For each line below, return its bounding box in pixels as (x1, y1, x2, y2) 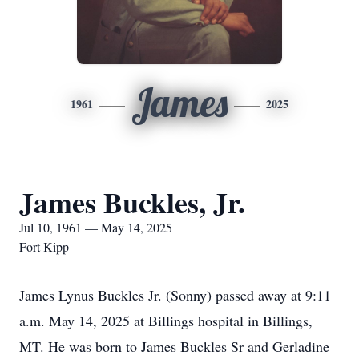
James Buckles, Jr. (19, 181, 245, 223)
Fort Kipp (19, 238, 69, 255)
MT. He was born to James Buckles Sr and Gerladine (19, 337, 329, 356)
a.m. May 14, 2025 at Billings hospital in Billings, (19, 311, 313, 330)
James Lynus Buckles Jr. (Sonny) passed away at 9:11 (19, 285, 331, 305)
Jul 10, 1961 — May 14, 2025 (19, 219, 172, 236)
